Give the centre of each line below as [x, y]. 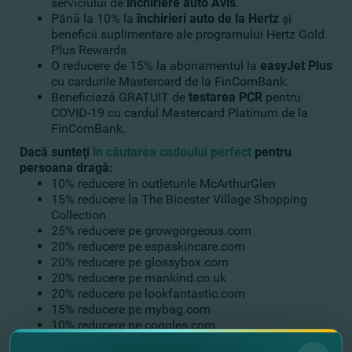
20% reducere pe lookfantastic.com [148, 293]
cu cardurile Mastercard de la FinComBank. [170, 81]
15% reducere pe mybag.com [131, 309]
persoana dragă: [66, 168]
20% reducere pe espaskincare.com [148, 246]
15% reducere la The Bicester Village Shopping [179, 199]
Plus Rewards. [90, 50]
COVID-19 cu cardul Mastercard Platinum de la [180, 113]
